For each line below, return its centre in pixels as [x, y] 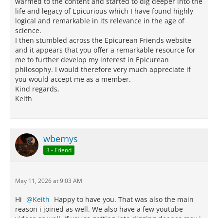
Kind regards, [37, 89]
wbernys [61, 139]
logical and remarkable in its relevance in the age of [100, 21]
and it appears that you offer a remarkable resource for [105, 50]
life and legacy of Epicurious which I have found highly [104, 11]
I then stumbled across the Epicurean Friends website [103, 40]
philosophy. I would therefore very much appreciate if [103, 70]
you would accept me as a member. [73, 79]
